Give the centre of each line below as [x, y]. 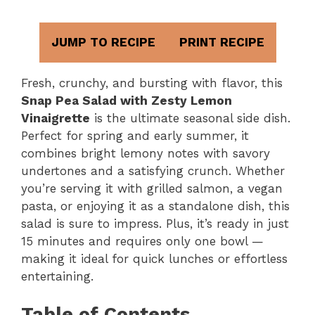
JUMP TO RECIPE [103, 42]
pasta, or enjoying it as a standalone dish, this [155, 206]
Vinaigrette [56, 118]
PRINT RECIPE [221, 42]
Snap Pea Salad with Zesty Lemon [127, 100]
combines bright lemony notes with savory [146, 153]
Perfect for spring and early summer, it [135, 135]
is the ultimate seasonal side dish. [190, 118]
